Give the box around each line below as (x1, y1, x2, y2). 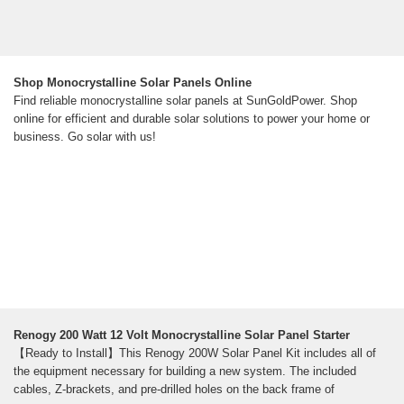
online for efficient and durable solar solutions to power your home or (14, 112, 370, 126)
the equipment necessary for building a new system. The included (14, 364, 356, 379)
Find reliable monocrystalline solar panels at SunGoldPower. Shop (14, 94, 357, 108)
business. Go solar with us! (14, 130, 156, 144)
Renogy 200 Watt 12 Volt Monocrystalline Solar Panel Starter (14, 328, 350, 343)
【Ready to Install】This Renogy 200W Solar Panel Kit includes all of (14, 346, 376, 361)
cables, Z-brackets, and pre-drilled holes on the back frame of (14, 382, 335, 397)
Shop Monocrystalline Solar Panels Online (14, 76, 252, 90)
